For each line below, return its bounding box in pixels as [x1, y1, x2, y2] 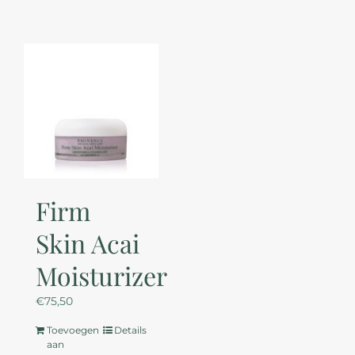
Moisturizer [35, 258, 167, 292]
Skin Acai [35, 225, 139, 260]
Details [113, 323, 147, 336]
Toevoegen [46, 323, 99, 336]
